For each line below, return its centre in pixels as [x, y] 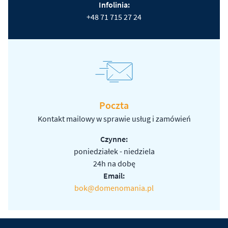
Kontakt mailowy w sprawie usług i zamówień [114, 119]
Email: [114, 176]
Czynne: [114, 139]
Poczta [114, 105]
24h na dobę [114, 164]
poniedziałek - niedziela [114, 151]
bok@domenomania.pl [114, 188]
